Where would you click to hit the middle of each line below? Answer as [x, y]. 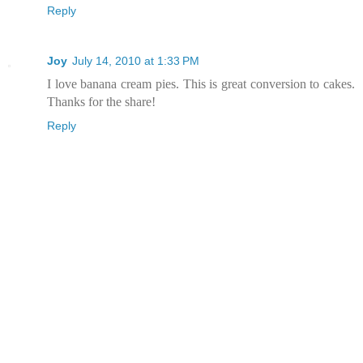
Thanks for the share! [101, 101]
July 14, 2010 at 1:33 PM [136, 60]
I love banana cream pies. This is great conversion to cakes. [201, 83]
